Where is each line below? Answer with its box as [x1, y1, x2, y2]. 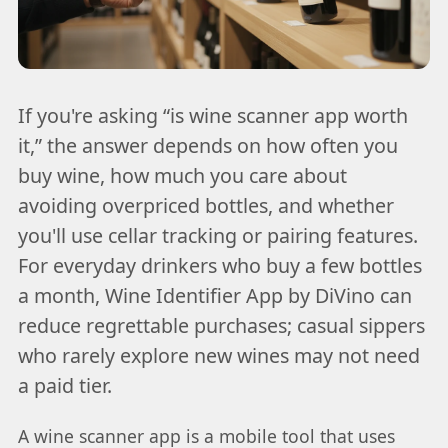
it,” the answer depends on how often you [17, 131, 398, 159]
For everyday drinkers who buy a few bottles [17, 251, 422, 279]
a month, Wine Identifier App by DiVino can [17, 281, 412, 309]
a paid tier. [17, 371, 112, 399]
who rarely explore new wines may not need [17, 341, 420, 369]
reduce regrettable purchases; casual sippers [17, 311, 425, 339]
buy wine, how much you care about [17, 161, 347, 189]
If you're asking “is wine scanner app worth [17, 101, 408, 129]
